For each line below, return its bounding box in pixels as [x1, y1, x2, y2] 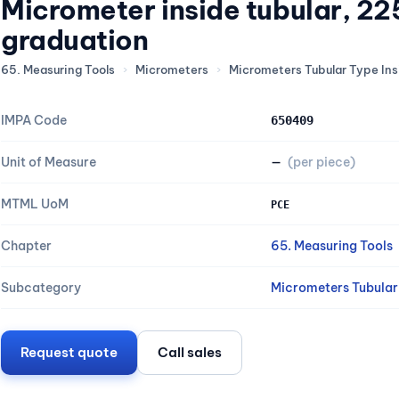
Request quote [20, 344, 118, 361]
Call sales [158, 344, 222, 361]
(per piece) [288, 154, 355, 170]
